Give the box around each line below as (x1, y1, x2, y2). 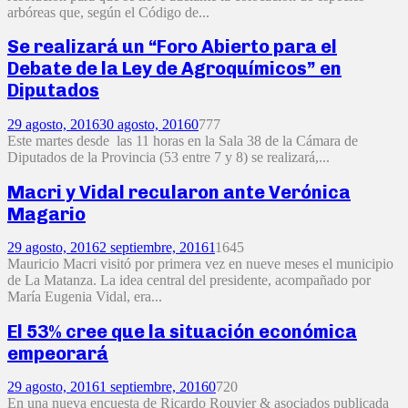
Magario (7, 202, 86, 225)
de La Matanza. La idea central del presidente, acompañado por (7, 272, 371, 289)
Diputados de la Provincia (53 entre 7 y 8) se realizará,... (7, 148, 330, 165)
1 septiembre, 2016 (99, 379, 209, 395)
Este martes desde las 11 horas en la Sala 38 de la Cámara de (7, 132, 358, 148)
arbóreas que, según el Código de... (7, 4, 209, 20)
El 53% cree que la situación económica (7, 320, 357, 342)
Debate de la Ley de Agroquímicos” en (7, 57, 342, 80)
